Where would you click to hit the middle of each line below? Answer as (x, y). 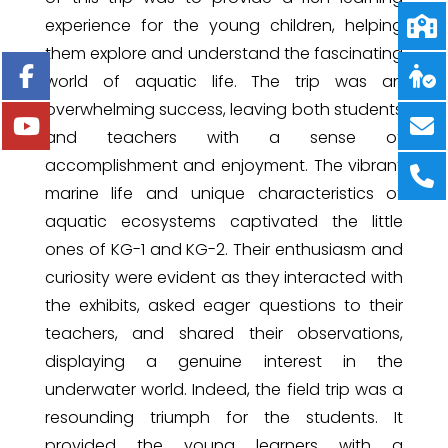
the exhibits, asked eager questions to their (224, 305)
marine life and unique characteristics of (224, 193)
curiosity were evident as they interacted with (224, 277)
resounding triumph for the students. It (224, 417)
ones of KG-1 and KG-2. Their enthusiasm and (224, 249)
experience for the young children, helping (224, 25)
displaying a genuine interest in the (224, 361)
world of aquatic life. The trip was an (224, 81)
